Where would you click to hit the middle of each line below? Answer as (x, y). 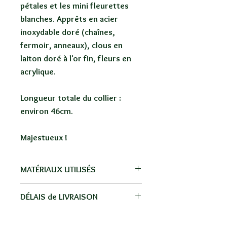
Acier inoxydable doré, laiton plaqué (81, 189)
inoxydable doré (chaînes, (68, 32)
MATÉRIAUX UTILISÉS (58, 169)
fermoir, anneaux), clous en (71, 45)
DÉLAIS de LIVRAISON (59, 197)
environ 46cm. (47, 111)
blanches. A (41, 19)
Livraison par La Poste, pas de (75, 217)
